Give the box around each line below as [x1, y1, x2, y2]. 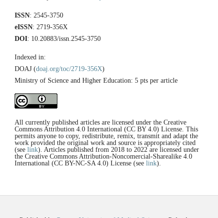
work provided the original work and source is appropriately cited [15, 139, 196, 147]
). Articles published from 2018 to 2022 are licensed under [38, 146, 199, 154]
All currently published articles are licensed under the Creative [15, 119, 186, 127]
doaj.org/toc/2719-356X [36, 65, 102, 73]
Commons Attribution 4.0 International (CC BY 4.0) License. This [15, 126, 198, 133]
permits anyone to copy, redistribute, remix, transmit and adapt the [15, 132, 198, 140]
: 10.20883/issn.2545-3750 [27, 35, 101, 43]
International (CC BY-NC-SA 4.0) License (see [15, 160, 146, 167]
